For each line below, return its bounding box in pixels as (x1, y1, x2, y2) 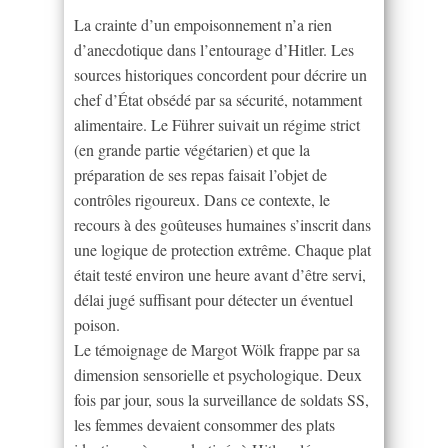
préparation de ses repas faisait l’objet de (74, 163, 327, 185)
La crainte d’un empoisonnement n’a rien (74, 13, 332, 35)
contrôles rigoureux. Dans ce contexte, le (74, 188, 330, 210)
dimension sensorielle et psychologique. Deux (74, 363, 362, 385)
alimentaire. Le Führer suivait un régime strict (74, 113, 360, 135)
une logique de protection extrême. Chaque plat (74, 238, 371, 260)
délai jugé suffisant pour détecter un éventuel (74, 288, 353, 310)
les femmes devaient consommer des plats (74, 413, 335, 435)
